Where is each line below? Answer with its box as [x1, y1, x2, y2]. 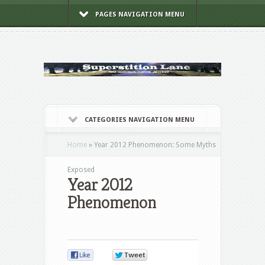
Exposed [67, 166, 95, 174]
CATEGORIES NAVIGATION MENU [85, 116, 195, 124]
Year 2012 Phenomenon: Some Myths [92, 141, 216, 150]
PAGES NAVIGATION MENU [95, 11, 185, 18]
